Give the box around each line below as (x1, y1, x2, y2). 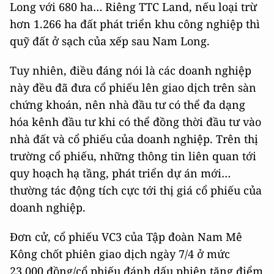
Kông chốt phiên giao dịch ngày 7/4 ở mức (10, 246, 230, 261)
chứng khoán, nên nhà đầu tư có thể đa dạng (10, 97, 245, 112)
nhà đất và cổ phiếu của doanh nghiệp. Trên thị (10, 131, 258, 146)
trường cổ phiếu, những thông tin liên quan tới (10, 148, 256, 163)
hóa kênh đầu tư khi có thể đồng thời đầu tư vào (10, 114, 261, 129)
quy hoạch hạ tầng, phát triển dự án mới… (10, 165, 231, 180)
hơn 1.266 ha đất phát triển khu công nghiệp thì (10, 16, 260, 31)
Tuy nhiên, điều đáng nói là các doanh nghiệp (10, 62, 251, 78)
